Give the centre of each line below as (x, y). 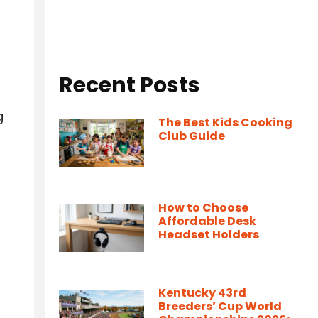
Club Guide (192, 136)
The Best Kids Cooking (225, 122)
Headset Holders (209, 235)
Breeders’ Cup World (220, 306)
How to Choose (203, 208)
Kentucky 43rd (202, 293)
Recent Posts (130, 85)
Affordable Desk (207, 221)
